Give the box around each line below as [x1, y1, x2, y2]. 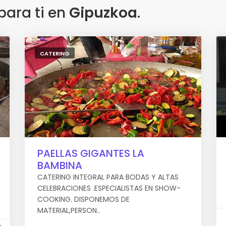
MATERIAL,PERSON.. [37, 205, 100, 215]
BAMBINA [37, 158, 82, 173]
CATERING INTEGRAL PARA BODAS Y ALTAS [37, 172, 179, 182]
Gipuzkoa [69, 3, 137, 23]
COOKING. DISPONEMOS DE [37, 194, 130, 204]
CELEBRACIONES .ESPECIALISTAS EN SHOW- [37, 183, 181, 193]
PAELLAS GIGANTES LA [37, 146, 144, 160]
